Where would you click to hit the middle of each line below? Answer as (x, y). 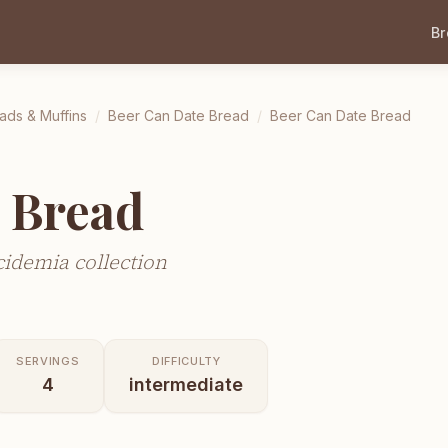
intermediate (186, 384)
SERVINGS (48, 360)
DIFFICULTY (186, 360)
